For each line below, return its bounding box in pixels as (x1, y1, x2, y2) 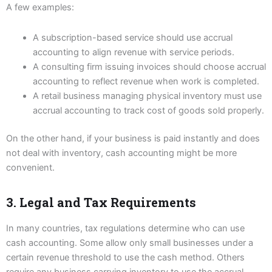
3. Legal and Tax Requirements (6, 194, 196, 210)
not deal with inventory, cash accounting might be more (6, 147, 237, 158)
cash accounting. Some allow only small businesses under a (6, 237, 253, 248)
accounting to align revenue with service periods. (32, 46, 234, 58)
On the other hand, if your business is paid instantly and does (6, 132, 260, 144)
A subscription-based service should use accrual (32, 32, 233, 43)
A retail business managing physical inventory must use (32, 90, 262, 101)
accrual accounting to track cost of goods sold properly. (32, 104, 264, 116)
